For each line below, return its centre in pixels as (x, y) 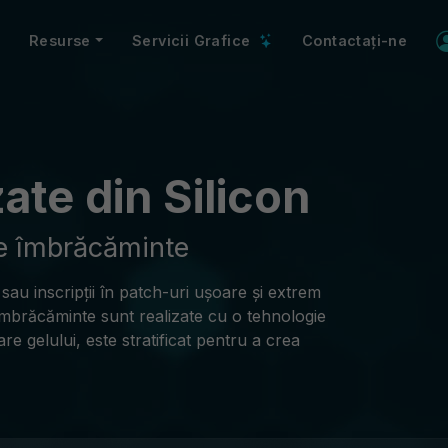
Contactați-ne (354, 40)
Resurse (60, 40)
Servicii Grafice (193, 40)
